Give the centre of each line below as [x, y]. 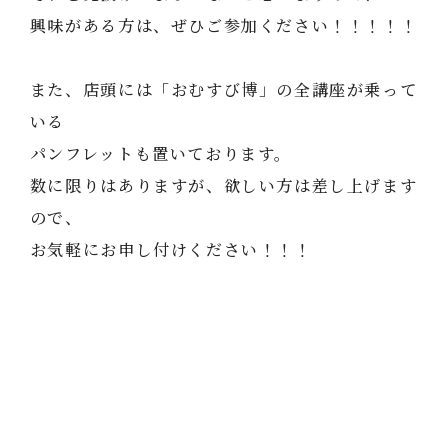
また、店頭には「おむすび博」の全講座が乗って [223, 89]
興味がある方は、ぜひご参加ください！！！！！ [223, 25]
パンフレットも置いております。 [160, 153]
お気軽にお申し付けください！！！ [170, 249]
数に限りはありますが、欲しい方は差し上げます [223, 185]
